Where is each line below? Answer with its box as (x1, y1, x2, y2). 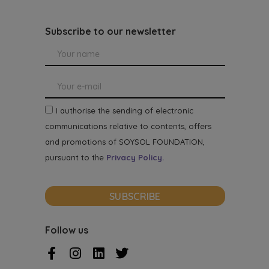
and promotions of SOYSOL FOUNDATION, (45, 137, 205, 147)
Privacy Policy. (106, 153, 165, 162)
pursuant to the (45, 153, 107, 162)
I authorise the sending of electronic (56, 106, 194, 115)
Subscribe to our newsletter (45, 25, 177, 37)
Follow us (45, 224, 89, 236)
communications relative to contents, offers (45, 121, 212, 131)
